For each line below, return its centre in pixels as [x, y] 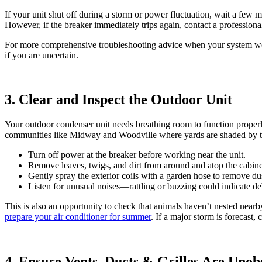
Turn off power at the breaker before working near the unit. [137, 155]
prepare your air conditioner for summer [78, 217]
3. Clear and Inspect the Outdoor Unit [118, 100]
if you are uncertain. [42, 55]
